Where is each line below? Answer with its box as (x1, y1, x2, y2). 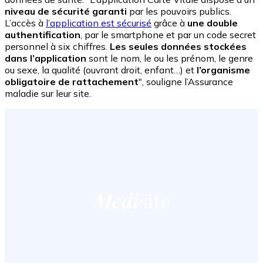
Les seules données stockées (110, 41, 247, 53)
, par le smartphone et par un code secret (80, 29, 256, 41)
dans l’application (5, 52, 86, 65)
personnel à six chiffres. (5, 41, 110, 53)
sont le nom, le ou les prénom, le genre (86, 52, 253, 65)
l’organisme (194, 64, 250, 76)
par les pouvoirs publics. (127, 5, 231, 18)
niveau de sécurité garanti (5, 5, 127, 18)
